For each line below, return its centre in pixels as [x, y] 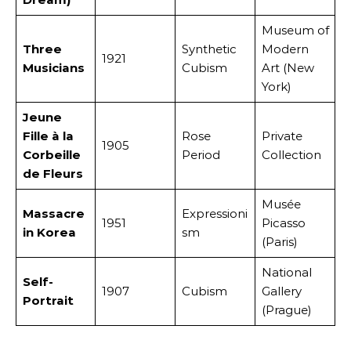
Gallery [281, 291]
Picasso [283, 223]
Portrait [48, 300]
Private [282, 136]
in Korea [49, 232]
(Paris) [279, 242]
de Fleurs [52, 174]
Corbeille [51, 155]
